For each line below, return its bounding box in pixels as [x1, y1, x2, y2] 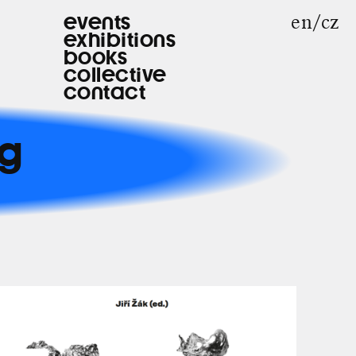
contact [63, 80, 146, 104]
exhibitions [63, 28, 176, 52]
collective [63, 63, 167, 87]
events [63, 10, 131, 34]
